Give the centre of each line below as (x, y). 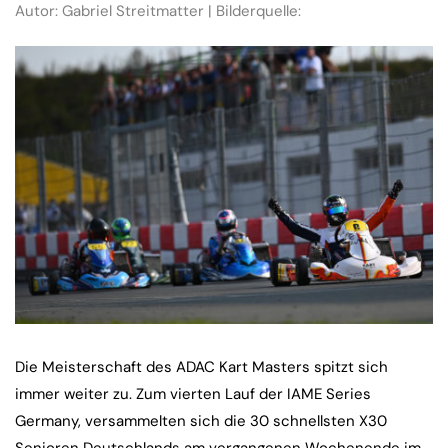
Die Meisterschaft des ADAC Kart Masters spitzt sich (201, 367)
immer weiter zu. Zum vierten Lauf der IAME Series (193, 394)
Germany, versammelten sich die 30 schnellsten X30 (201, 421)
